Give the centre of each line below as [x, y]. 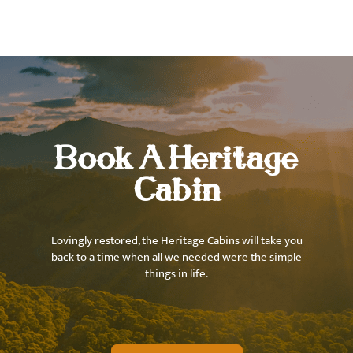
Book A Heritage [176, 157]
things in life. [176, 273]
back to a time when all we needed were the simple [176, 257]
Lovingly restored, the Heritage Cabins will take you [176, 240]
